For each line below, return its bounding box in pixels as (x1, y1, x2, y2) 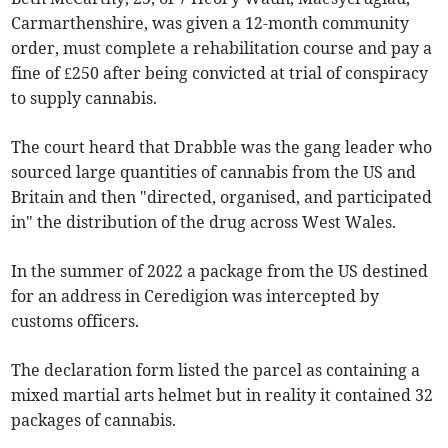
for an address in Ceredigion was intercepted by (11, 286, 380, 307)
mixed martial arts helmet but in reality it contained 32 (11, 385, 434, 406)
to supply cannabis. (11, 88, 158, 109)
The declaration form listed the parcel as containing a (11, 360, 421, 381)
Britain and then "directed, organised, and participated (11, 187, 433, 208)
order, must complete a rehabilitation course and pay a (11, 38, 433, 59)
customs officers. (11, 311, 140, 332)
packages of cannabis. (11, 410, 177, 431)
